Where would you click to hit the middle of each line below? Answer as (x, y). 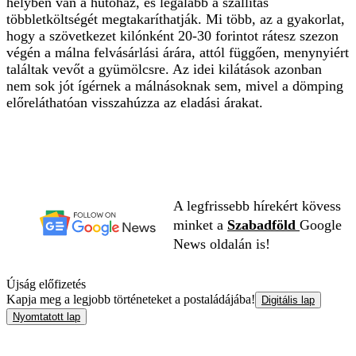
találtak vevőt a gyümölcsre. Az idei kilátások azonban (164, 69)
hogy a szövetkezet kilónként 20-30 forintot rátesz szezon (172, 35)
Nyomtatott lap (46, 316)
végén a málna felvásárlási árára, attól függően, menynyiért (178, 52)
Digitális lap (288, 300)
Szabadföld (263, 224)
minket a (200, 224)
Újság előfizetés (46, 284)
